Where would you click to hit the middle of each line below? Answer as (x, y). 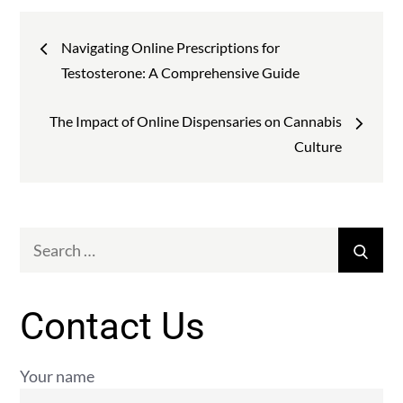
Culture (318, 146)
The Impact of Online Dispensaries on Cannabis (195, 121)
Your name (58, 376)
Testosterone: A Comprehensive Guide (181, 72)
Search (43, 239)
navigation (107, 78)
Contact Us (113, 326)
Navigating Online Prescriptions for (171, 47)
